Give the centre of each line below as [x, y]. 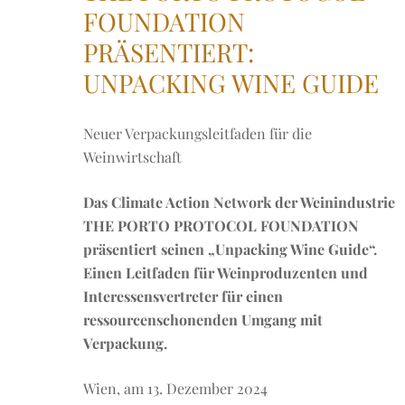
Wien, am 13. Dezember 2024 [175, 388]
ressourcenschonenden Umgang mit [203, 320]
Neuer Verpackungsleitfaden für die [198, 133]
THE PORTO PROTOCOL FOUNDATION [221, 226]
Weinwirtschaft [132, 157]
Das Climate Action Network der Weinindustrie [239, 202]
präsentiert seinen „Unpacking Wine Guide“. [230, 249]
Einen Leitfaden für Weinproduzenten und [226, 273]
